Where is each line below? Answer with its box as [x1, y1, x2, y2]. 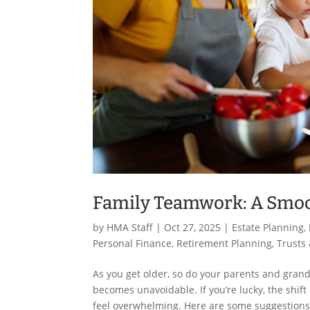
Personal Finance [93, 236, 172, 250]
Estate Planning [232, 220, 304, 234]
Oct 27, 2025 [164, 220, 221, 234]
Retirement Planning [176, 236, 273, 250]
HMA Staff [107, 220, 154, 234]
